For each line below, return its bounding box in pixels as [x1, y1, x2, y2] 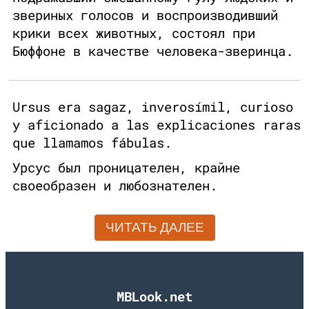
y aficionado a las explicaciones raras [12, 116, 301, 134]
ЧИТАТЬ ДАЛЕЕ [105, 220, 204, 235]
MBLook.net [117, 287, 192, 305]
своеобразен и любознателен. [12, 177, 217, 195]
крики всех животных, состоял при [12, 24, 255, 42]
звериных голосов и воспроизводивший [12, 6, 278, 24]
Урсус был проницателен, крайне [12, 159, 240, 177]
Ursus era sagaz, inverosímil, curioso [12, 98, 293, 116]
